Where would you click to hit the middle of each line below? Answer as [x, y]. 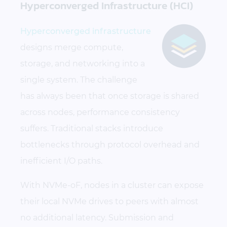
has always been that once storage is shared [110, 96]
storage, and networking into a [83, 63]
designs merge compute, [72, 47]
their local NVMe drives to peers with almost [109, 201]
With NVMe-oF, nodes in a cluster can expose [112, 185]
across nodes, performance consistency [100, 112]
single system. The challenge [79, 80]
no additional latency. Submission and [97, 217]
